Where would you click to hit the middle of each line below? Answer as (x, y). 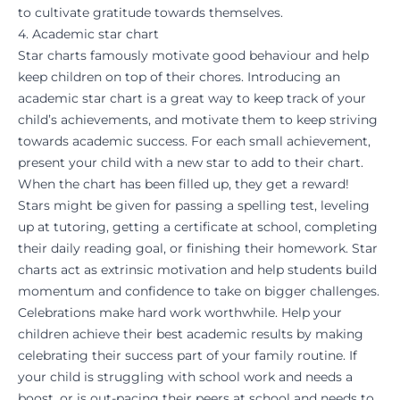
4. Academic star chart (88, 34)
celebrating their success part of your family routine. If (187, 355)
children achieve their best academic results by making (191, 334)
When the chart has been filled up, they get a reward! (183, 184)
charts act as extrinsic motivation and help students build (197, 270)
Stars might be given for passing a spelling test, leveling (194, 205)
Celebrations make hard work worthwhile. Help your (180, 312)
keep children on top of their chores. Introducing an (179, 77)
